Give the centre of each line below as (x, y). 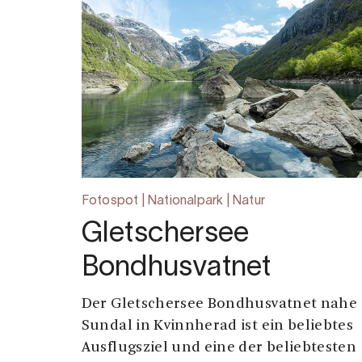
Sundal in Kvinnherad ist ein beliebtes (217, 326)
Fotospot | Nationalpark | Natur (173, 202)
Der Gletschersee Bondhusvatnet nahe (219, 305)
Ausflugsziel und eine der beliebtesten (219, 348)
